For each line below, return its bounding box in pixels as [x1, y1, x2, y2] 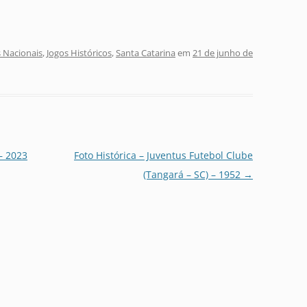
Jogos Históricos [47, 47, 112, 60]
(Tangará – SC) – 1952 [143, 168, 243, 182]
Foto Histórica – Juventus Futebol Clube [73, 149, 253, 162]
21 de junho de [193, 47, 253, 60]
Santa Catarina [116, 47, 175, 60]
